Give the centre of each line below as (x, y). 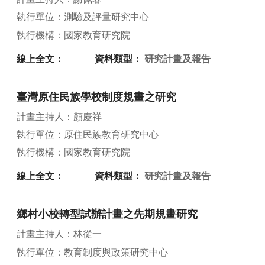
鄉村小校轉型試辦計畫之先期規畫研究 (107, 215)
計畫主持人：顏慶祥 (59, 117)
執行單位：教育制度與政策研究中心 (92, 252)
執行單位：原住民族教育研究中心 (88, 135)
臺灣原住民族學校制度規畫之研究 (96, 97)
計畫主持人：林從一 (59, 235)
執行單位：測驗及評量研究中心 (83, 17)
